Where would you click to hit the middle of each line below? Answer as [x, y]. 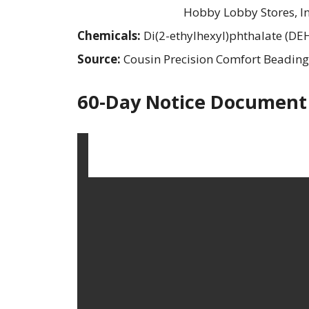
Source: [100, 59]
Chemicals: [110, 35]
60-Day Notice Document [192, 101]
